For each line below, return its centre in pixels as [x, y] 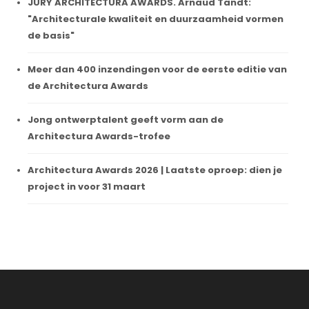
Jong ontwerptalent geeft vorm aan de [126, 119]
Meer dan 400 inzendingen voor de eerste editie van [157, 69]
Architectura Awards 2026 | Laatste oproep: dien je [155, 170]
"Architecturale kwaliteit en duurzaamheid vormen [156, 19]
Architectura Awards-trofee [99, 136]
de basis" [51, 35]
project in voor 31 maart [87, 186]
